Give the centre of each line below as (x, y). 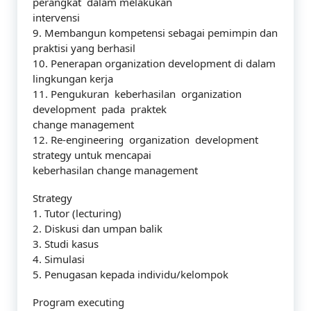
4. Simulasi (59, 259)
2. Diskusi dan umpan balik (98, 228)
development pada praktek (100, 109)
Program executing (78, 302)
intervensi (56, 17)
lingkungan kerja (73, 78)
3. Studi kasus (66, 244)
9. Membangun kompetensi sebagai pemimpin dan (155, 33)
